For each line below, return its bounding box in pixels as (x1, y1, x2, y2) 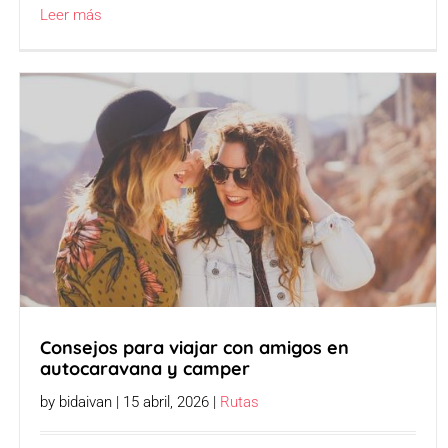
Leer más (40, 5, 103, 24)
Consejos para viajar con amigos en (40, 335, 350, 359)
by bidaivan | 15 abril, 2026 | (40, 392, 221, 411)
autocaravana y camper (40, 356, 251, 380)
